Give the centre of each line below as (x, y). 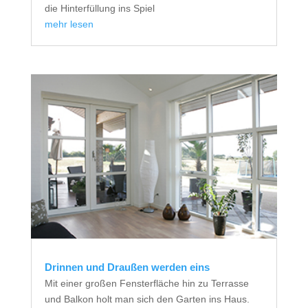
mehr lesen (69, 24)
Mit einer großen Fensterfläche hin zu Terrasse (146, 283)
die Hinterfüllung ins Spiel (99, 8)
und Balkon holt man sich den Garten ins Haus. (147, 299)
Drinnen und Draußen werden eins (127, 267)
